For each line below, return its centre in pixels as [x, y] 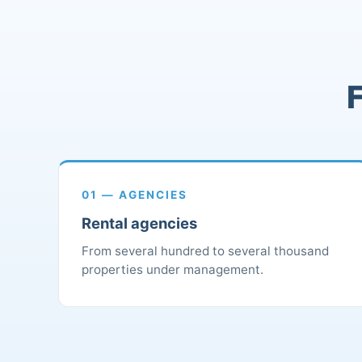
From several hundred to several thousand [205, 251]
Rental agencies [139, 223]
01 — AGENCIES [135, 195]
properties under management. [173, 270]
